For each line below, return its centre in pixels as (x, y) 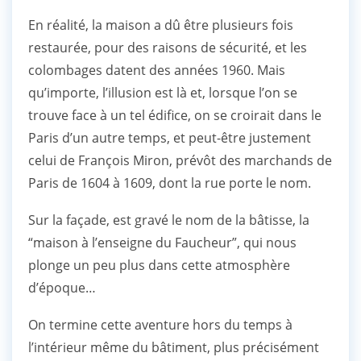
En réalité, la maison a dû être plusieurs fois (161, 25)
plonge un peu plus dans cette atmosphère (159, 265)
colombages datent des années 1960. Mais (157, 70)
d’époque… (62, 287)
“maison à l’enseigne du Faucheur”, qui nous (162, 242)
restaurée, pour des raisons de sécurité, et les (168, 47)
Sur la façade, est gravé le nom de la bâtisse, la (169, 220)
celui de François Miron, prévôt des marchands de (180, 160)
